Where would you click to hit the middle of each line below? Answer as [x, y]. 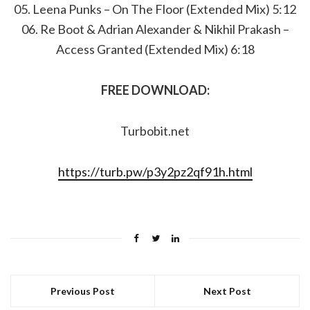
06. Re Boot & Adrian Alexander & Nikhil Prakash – [155, 29]
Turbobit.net [155, 131]
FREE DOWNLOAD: [155, 90]
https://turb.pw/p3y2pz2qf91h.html [155, 172]
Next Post [227, 291]
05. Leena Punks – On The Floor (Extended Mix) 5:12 [155, 9]
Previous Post [83, 291]
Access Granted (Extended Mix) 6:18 [155, 49]
